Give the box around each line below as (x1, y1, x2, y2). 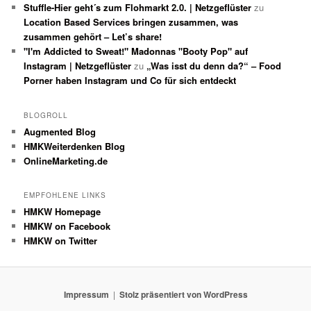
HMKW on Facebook (24, 219, 111, 233)
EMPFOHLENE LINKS (24, 190, 107, 201)
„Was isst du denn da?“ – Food (146, 59, 282, 73)
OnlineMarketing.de (24, 153, 108, 167)
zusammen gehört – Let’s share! (24, 30, 162, 44)
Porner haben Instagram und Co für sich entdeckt (24, 74, 237, 87)
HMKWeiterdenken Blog (24, 139, 126, 153)
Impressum (63, 287, 109, 301)
